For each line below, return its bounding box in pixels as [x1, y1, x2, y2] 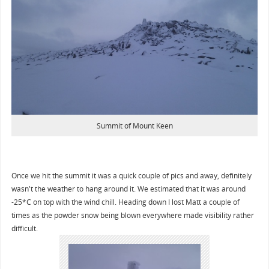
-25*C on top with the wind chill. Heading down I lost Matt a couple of [11, 196, 240, 207]
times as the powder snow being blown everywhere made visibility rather [11, 210, 254, 220]
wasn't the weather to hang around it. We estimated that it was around [11, 183, 246, 193]
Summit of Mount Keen [96, 120, 173, 130]
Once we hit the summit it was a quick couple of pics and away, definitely [11, 170, 252, 180]
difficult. [11, 223, 38, 233]
